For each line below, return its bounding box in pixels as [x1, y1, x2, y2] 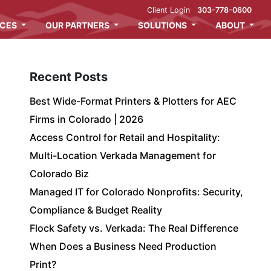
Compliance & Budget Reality [30, 204, 163, 216]
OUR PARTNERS [45, 20, 112, 30]
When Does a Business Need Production [30, 240, 217, 252]
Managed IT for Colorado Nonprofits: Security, [30, 186, 244, 198]
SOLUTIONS [138, 20, 189, 30]
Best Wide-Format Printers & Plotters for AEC [30, 95, 237, 107]
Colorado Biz [30, 168, 90, 180]
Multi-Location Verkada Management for [30, 149, 217, 162]
